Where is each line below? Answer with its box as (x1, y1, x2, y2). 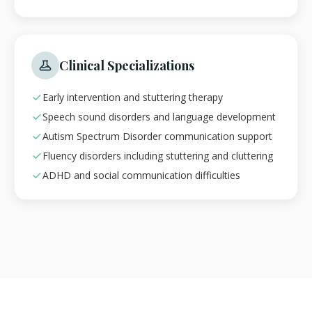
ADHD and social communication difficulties (42, 169, 240, 182)
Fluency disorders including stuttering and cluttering (42, 149, 273, 163)
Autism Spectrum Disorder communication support (42, 130, 272, 143)
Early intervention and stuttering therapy (42, 91, 223, 104)
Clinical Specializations (59, 57, 194, 75)
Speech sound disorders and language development (42, 110, 276, 124)
